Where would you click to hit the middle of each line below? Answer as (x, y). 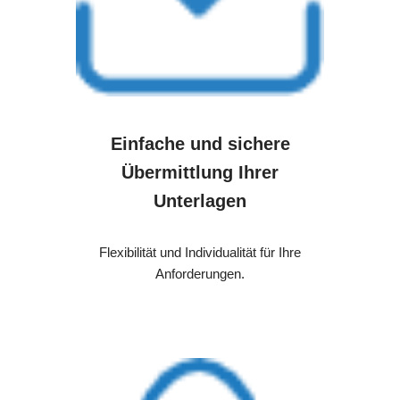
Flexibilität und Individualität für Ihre (200, 253)
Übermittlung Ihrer (200, 173)
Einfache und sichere (200, 144)
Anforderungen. (200, 274)
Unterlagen (200, 201)
